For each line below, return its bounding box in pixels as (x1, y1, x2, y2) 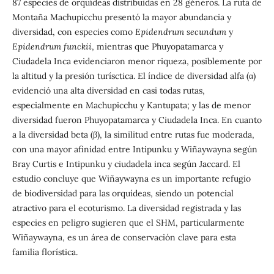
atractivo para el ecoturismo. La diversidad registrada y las (12, 202, 241, 213)
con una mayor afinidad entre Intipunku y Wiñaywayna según (12, 143, 257, 155)
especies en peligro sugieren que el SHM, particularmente (12, 217, 245, 228)
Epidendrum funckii (12, 40, 92, 52)
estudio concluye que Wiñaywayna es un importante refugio (12, 172, 251, 184)
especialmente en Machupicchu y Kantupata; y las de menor (12, 99, 251, 111)
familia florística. (12, 246, 78, 257)
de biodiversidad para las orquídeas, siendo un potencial (12, 187, 234, 199)
